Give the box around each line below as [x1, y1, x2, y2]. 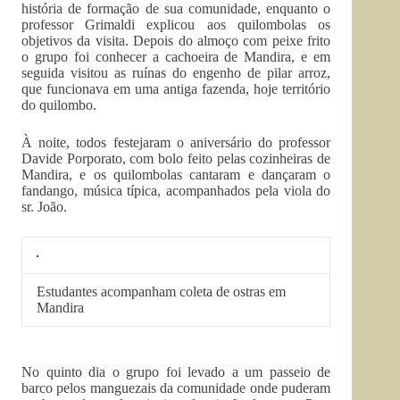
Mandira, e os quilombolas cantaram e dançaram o [21, 167, 331, 182]
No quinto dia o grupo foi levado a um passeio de [21, 364, 331, 379]
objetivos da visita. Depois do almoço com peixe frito [21, 33, 331, 48]
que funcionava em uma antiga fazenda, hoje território [21, 81, 331, 96]
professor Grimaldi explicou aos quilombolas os [21, 17, 331, 32]
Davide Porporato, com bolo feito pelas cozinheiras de [21, 151, 331, 166]
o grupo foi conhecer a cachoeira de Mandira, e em [21, 49, 331, 64]
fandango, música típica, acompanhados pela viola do [21, 183, 331, 198]
